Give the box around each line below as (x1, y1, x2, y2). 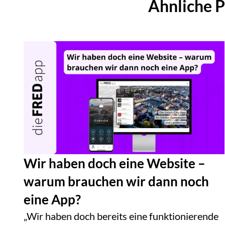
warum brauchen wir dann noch (24, 173, 209, 190)
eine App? (24, 191, 81, 208)
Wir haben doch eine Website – (24, 155, 205, 172)
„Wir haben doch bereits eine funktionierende (24, 210, 218, 222)
